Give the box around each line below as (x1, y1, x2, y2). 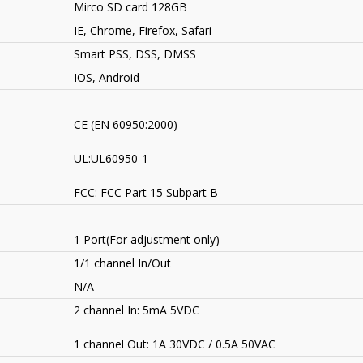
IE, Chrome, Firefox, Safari (74, 23, 211, 39)
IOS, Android (74, 70, 139, 86)
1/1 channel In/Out (74, 255, 171, 271)
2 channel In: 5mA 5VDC (74, 302, 199, 318)
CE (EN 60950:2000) (74, 117, 177, 133)
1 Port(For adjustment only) (74, 232, 220, 248)
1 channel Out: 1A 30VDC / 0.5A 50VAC (74, 336, 275, 352)
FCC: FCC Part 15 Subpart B (74, 185, 218, 201)
